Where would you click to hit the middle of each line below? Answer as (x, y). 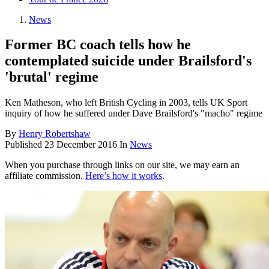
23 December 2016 (81, 145)
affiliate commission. (45, 176)
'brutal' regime (52, 77)
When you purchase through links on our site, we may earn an (122, 165)
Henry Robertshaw (55, 134)
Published (25, 145)
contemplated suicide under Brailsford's (128, 61)
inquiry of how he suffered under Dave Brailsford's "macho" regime (134, 113)
